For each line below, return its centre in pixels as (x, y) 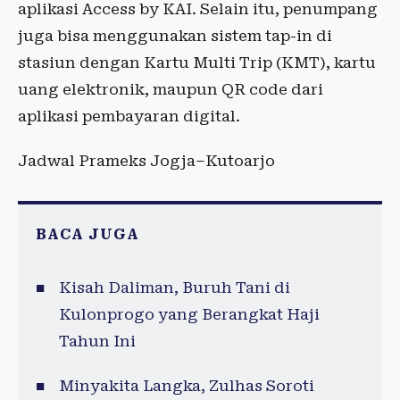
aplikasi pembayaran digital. (129, 116)
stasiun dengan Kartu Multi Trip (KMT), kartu (197, 62)
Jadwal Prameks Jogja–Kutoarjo (146, 161)
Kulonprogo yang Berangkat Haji (189, 314)
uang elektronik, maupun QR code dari (171, 89)
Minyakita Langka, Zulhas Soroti (186, 386)
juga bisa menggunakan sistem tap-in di (175, 36)
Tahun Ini (97, 341)
